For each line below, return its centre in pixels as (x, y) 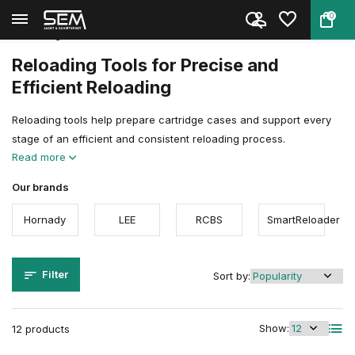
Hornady (45, 219)
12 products (41, 329)
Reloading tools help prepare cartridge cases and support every (172, 120)
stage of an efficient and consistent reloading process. (149, 139)
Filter (55, 274)
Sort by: (232, 276)
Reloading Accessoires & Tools (249, 19)
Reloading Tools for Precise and (145, 65)
